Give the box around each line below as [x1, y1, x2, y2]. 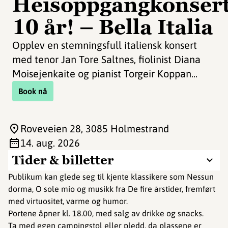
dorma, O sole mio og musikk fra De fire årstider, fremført [8, 184, 215, 193]
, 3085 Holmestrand [81, 123, 169, 134]
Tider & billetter [12, 152, 113, 168]
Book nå [18, 87, 47, 96]
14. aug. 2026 [20, 137, 80, 149]
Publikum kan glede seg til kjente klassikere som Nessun [8, 172, 214, 181]
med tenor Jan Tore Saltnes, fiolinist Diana [12, 53, 201, 65]
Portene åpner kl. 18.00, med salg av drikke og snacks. [8, 209, 204, 218]
